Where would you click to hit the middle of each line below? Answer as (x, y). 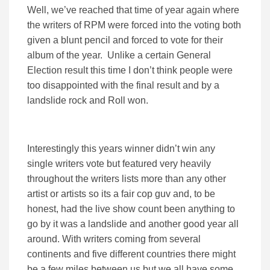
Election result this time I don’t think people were (130, 71)
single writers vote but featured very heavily (119, 164)
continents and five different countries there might (131, 254)
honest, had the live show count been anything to (131, 209)
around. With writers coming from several (114, 239)
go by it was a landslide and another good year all (133, 224)
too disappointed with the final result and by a (123, 86)
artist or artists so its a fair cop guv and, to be (121, 194)
